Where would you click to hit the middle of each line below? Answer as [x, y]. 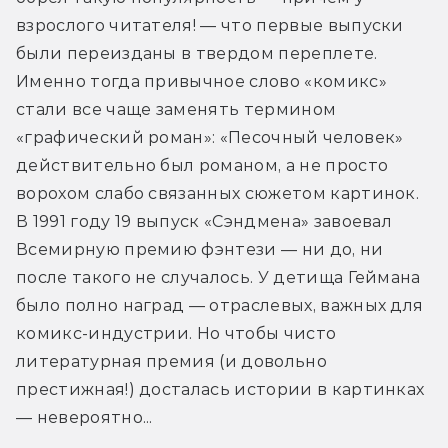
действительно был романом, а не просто [202, 165]
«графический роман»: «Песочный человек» [210, 137]
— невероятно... [84, 417]
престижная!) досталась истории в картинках [220, 389]
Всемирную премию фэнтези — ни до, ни [200, 249]
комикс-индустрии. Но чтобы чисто [176, 333]
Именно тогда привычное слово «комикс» [201, 81]
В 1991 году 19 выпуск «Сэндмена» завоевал [204, 221]
